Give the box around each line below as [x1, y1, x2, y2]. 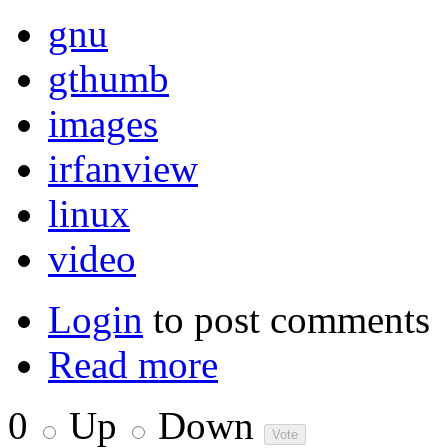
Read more [48, 343, 218, 387]
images [48, 102, 158, 146]
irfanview [48, 147, 198, 191]
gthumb [48, 57, 169, 101]
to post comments [143, 298, 430, 342]
